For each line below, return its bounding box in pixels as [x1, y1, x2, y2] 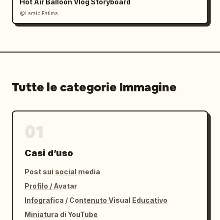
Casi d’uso [25, 148, 73, 158]
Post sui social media [25, 167, 100, 176]
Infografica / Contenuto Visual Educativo [25, 196, 167, 204]
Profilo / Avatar [25, 182, 77, 190]
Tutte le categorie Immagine [12, 80, 177, 95]
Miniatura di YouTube [25, 210, 98, 219]
